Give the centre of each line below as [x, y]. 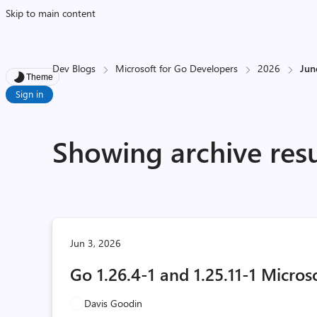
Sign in [29, 94]
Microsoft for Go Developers [177, 68]
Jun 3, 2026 [96, 243]
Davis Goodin [114, 303]
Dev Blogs [74, 68]
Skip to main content [51, 13]
